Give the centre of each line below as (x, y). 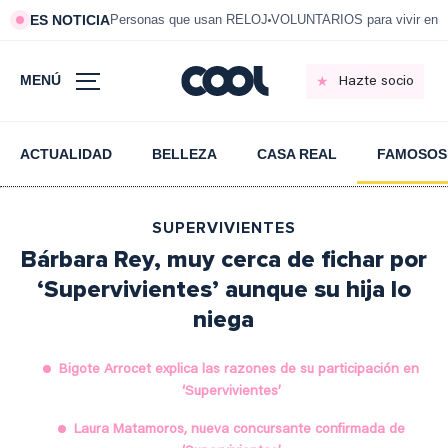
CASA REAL (297, 154)
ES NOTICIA (70, 20)
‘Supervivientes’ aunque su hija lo (223, 289)
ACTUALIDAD (66, 154)
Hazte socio (376, 81)
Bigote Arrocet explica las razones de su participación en (239, 370)
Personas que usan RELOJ (189, 19)
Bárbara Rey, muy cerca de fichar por (223, 259)
